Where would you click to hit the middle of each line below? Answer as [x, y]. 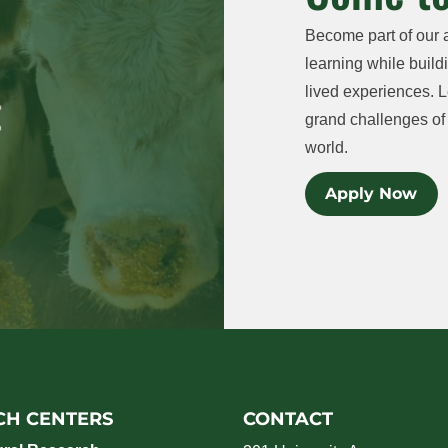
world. [326, 148]
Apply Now [371, 194]
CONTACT [287, 418]
